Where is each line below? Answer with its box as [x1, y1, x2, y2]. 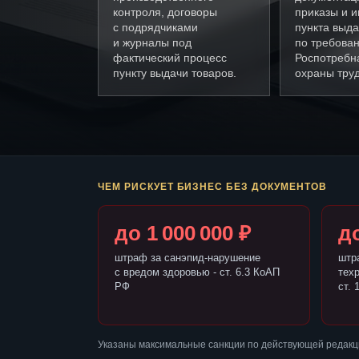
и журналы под [113, 36, 192, 50]
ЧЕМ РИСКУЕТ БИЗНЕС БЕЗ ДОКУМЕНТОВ [98, 181, 327, 193]
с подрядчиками [113, 21, 198, 34]
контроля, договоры [113, 6, 217, 19]
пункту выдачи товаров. [113, 67, 236, 80]
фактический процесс [113, 51, 227, 65]
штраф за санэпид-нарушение [115, 252, 260, 264]
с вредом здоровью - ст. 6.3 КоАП [115, 266, 280, 279]
